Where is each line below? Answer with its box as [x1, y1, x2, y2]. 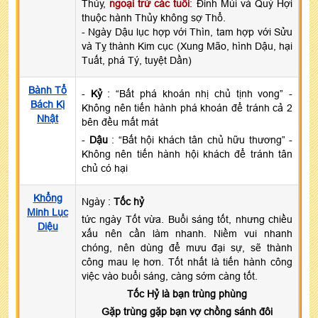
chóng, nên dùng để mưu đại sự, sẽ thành [82, 241, 292, 253]
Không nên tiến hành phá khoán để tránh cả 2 [82, 102, 292, 114]
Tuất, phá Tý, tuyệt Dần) [82, 54, 192, 66]
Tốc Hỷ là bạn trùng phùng [127, 287, 247, 300]
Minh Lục [27, 206, 68, 218]
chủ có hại [82, 162, 128, 174]
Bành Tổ [28, 84, 67, 96]
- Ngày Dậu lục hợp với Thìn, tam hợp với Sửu [82, 26, 292, 38]
